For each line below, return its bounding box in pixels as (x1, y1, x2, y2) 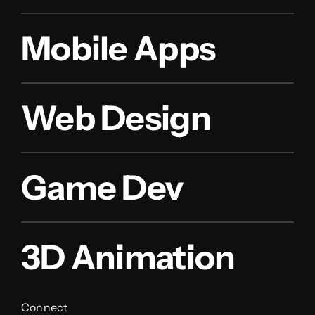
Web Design (20, 96, 211, 139)
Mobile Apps (20, 27, 216, 69)
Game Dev (20, 166, 184, 208)
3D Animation (20, 236, 236, 278)
